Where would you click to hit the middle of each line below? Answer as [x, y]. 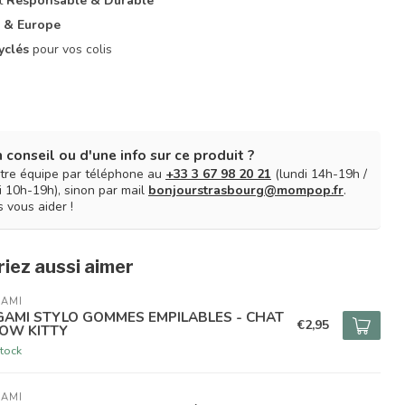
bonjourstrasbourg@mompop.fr [246, 190]
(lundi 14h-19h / [319, 174]
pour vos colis [71, 49]
